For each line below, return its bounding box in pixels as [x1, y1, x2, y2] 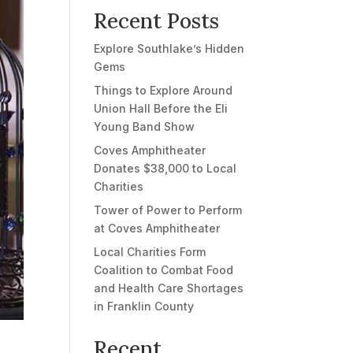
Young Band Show [94, 120, 195, 134]
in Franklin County [94, 299, 195, 314]
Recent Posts [94, 8, 220, 35]
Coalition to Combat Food [94, 263, 234, 277]
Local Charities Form [94, 245, 206, 259]
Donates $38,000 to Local [94, 162, 237, 176]
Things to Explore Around [94, 84, 233, 98]
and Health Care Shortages [94, 281, 244, 295]
